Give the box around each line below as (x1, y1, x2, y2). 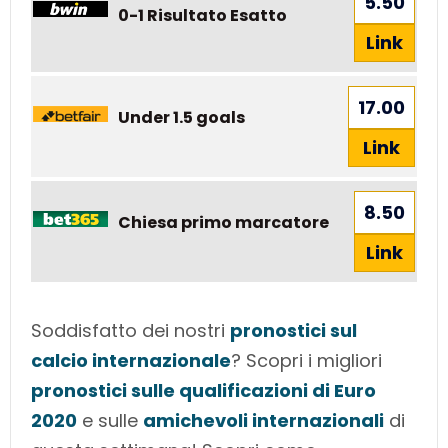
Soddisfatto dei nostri (31, 318, 230, 344)
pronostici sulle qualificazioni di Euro (31, 378, 376, 404)
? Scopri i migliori (231, 348, 382, 374)
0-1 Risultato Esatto (118, 3, 287, 27)
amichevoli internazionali (143, 408, 384, 434)
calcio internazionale (31, 348, 231, 374)
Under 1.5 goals (118, 105, 248, 129)
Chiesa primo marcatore (118, 210, 332, 234)
